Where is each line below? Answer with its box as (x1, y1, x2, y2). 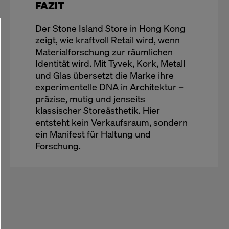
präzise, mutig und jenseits (35, 93, 145, 105)
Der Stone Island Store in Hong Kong (35, 22, 186, 34)
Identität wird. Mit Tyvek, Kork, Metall (35, 57, 185, 70)
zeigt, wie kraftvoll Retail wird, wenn (35, 34, 180, 46)
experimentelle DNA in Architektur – (35, 81, 184, 93)
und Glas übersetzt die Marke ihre (35, 69, 174, 81)
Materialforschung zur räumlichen (35, 45, 173, 58)
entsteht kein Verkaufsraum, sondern (35, 116, 188, 128)
